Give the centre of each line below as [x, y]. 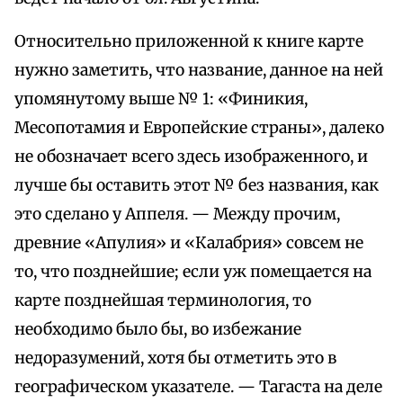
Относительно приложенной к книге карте [189, 42]
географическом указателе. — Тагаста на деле [198, 387]
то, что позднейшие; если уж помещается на [193, 272]
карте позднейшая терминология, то [163, 301]
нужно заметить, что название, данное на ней [199, 71]
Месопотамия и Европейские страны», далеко [199, 128]
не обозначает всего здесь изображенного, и [191, 157]
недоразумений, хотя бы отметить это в [175, 358]
